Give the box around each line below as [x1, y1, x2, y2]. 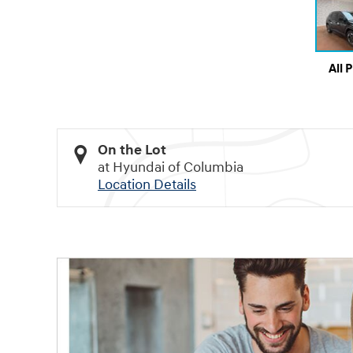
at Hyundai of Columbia [98, 158, 243, 177]
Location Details [98, 176, 196, 195]
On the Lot [98, 141, 166, 160]
